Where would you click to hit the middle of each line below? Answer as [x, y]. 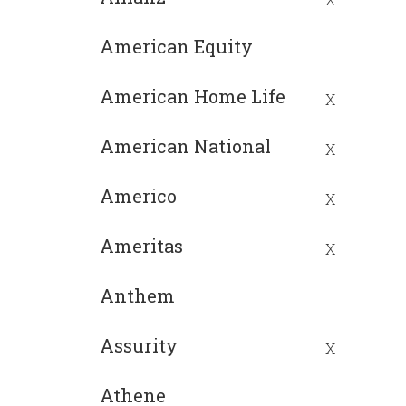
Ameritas [141, 245]
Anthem [137, 295]
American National [185, 145]
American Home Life [193, 96]
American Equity [176, 46]
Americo [138, 195]
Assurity [139, 345]
